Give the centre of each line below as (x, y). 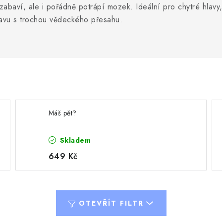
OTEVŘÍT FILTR (111, 203)
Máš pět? (62, 113)
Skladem (74, 140)
